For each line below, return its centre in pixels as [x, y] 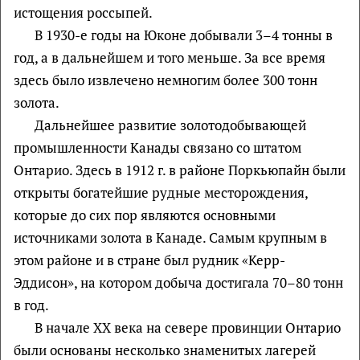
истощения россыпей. [83, 12]
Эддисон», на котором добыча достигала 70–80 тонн [178, 282]
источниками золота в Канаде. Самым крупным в [170, 237]
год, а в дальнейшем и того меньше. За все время [170, 57]
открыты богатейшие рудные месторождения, [161, 192]
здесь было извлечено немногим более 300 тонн [166, 80]
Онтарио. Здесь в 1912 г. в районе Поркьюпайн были [180, 170]
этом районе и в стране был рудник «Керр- [149, 260]
